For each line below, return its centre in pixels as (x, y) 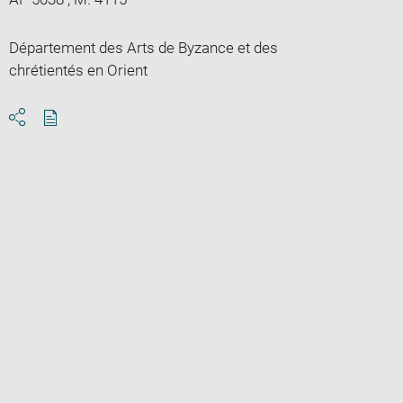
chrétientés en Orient (78, 70)
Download (83, 134)
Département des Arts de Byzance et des (143, 47)
